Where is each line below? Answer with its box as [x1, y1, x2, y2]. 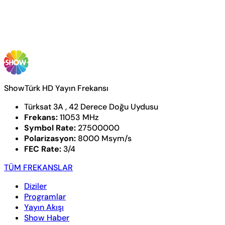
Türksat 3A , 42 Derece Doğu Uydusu [24, 101, 158, 112]
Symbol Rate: [24, 122, 76, 133]
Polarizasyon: [24, 133, 76, 144]
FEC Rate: [24, 143, 61, 154]
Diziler [24, 180, 47, 191]
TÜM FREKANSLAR [4, 162, 73, 173]
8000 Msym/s [76, 133, 132, 144]
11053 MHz [58, 111, 98, 123]
